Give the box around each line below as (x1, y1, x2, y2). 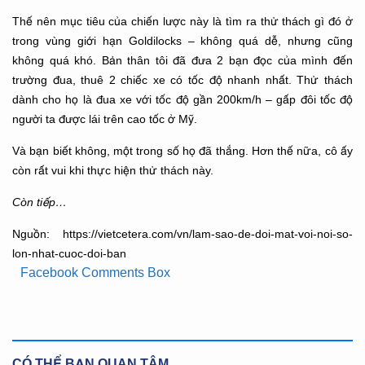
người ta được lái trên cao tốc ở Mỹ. (12, 112, 197, 125)
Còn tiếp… (12, 195, 67, 209)
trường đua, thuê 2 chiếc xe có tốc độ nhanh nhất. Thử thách (12, 73, 353, 86)
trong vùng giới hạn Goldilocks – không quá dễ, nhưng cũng (12, 33, 353, 47)
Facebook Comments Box (20, 265, 170, 279)
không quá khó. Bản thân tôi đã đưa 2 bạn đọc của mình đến (12, 53, 353, 67)
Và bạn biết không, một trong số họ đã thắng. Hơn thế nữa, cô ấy (12, 143, 353, 157)
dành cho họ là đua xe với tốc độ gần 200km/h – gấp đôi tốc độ (12, 92, 353, 106)
